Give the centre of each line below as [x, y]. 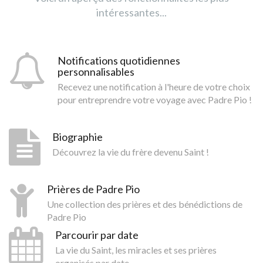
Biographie [77, 136]
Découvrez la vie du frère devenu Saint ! [131, 151]
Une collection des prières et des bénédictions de [145, 204]
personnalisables [96, 71]
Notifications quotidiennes [119, 60]
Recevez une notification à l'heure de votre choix [154, 86]
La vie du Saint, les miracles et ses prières [136, 249]
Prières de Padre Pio [93, 189]
